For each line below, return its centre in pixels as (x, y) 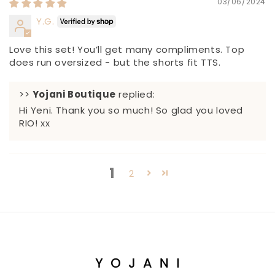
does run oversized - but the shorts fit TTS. (115, 63)
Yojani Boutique (74, 95)
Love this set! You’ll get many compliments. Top (127, 50)
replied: (135, 95)
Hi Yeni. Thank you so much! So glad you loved (131, 110)
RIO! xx (35, 123)
